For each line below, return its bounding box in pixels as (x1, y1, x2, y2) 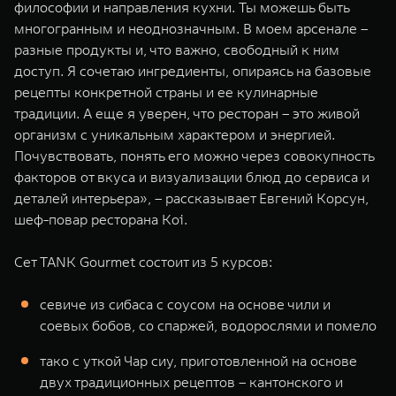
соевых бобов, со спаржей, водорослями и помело (40, 316, 377, 334)
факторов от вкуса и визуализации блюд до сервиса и (14, 168, 369, 186)
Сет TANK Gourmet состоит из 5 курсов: (14, 253, 272, 270)
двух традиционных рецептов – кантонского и (40, 373, 343, 391)
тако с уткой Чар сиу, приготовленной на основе (40, 352, 357, 369)
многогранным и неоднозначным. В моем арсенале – (14, 19, 368, 37)
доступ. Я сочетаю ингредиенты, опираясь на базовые (14, 62, 371, 80)
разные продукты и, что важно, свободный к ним (14, 41, 339, 58)
